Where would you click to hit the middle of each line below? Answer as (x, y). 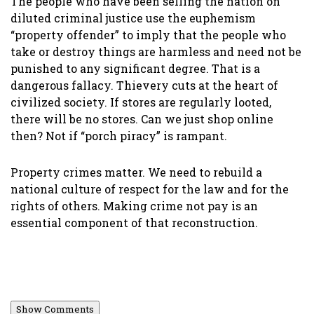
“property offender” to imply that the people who (148, 35)
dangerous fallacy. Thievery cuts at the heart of (144, 86)
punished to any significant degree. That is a (135, 69)
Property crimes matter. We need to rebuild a (136, 172)
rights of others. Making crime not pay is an (134, 206)
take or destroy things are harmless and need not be (156, 52)
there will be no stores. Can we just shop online (142, 119)
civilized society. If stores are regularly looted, (141, 102)
